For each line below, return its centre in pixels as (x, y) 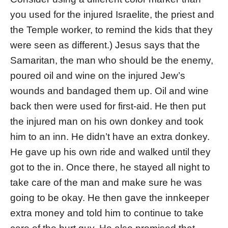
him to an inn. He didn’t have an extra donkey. (110, 137)
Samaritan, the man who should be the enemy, (112, 61)
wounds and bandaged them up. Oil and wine (109, 91)
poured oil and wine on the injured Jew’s (98, 76)
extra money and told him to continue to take (107, 213)
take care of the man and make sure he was (106, 183)
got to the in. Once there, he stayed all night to (110, 167)
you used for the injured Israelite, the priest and (112, 15)
